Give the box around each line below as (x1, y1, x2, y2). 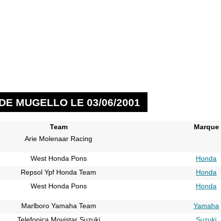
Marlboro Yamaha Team (21, 201, 96, 210)
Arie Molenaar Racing (25, 134, 93, 143)
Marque (193, 122, 219, 131)
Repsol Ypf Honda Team (21, 168, 97, 176)
